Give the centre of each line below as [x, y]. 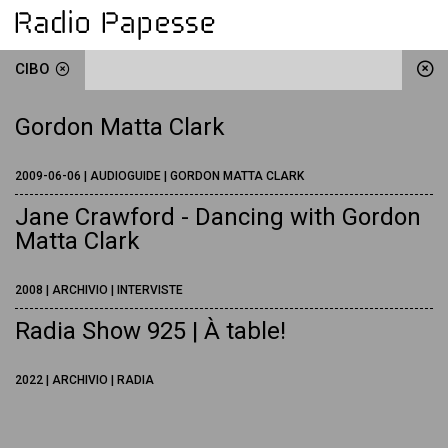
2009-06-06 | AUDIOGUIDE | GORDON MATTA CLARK [159, 176]
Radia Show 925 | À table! [150, 331]
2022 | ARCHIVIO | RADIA [84, 380]
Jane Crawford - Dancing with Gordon [218, 217]
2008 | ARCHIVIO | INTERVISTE [99, 290]
